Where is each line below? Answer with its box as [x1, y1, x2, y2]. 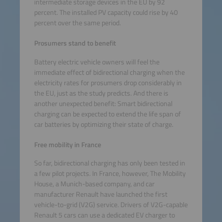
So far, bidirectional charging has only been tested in [34, 158, 185, 169]
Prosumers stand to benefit [34, 38, 116, 49]
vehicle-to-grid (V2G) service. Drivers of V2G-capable [34, 199, 188, 211]
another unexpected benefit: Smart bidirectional [34, 98, 172, 109]
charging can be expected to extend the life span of [34, 108, 181, 119]
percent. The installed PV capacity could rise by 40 [34, 6, 178, 18]
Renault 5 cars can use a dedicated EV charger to [34, 210, 175, 221]
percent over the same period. [34, 17, 121, 28]
